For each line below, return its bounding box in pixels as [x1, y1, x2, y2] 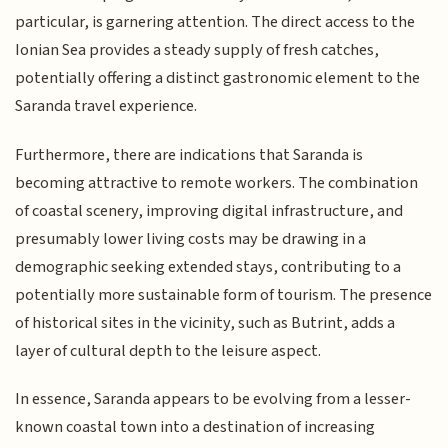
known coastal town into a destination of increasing [15, 415, 376, 440]
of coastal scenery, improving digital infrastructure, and [15, 198, 404, 223]
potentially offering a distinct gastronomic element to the [15, 66, 421, 91]
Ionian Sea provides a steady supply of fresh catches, [15, 38, 380, 63]
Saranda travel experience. [15, 94, 198, 119]
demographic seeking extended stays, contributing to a [15, 254, 402, 279]
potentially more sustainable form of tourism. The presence [15, 282, 433, 307]
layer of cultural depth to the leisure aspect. [15, 338, 322, 363]
